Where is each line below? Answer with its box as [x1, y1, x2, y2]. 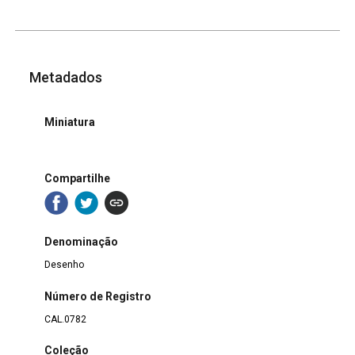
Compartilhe [44, 171, 110, 185]
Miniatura [44, 116, 95, 129]
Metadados [29, 69, 103, 86]
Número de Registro [44, 289, 151, 303]
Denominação [44, 235, 118, 249]
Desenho [44, 259, 84, 271]
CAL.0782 [44, 313, 86, 325]
